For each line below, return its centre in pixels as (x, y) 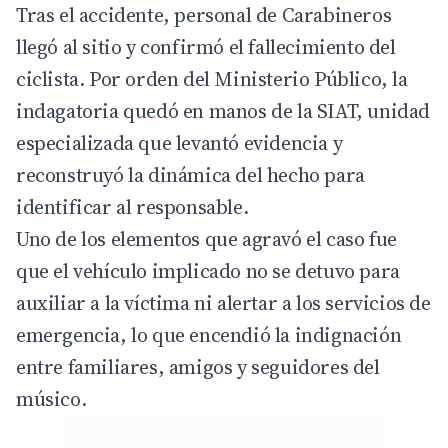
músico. (51, 398)
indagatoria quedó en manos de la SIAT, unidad (223, 110)
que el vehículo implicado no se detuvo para (208, 270)
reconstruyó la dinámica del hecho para (190, 174)
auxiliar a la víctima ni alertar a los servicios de (223, 302)
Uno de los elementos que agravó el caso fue (206, 238)
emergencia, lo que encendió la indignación (209, 334)
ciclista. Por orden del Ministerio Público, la (212, 78)
